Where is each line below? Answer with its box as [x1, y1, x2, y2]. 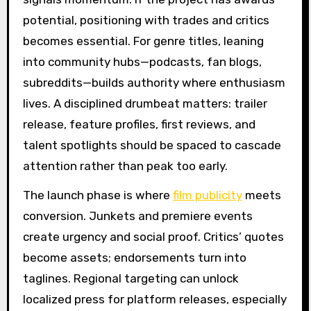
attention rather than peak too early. [22, 158, 228, 173]
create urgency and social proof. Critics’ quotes [22, 230, 284, 244]
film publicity [172, 188, 242, 203]
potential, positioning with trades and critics [22, 12, 269, 27]
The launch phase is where [22, 188, 173, 203]
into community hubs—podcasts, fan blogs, [22, 54, 262, 69]
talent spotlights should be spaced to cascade [22, 137, 281, 152]
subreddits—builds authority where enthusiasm [22, 75, 285, 90]
